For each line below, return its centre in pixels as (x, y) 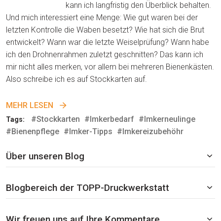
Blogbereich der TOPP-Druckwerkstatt (88, 187)
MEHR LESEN (30, 105)
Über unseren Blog (45, 156)
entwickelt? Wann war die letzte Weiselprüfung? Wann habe (108, 42)
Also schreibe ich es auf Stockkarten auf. (76, 79)
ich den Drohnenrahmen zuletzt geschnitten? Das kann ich (105, 54)
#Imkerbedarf (109, 119)
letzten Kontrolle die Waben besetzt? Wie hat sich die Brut (105, 30)
